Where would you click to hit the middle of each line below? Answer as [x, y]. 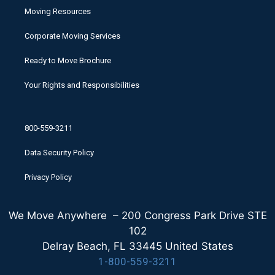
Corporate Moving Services [72, 36]
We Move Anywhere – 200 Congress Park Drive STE [137, 216]
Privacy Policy [48, 177]
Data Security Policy [59, 153]
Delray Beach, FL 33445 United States [137, 246]
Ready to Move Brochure [68, 61]
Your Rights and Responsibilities [82, 85]
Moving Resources [58, 12]
